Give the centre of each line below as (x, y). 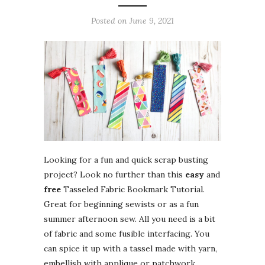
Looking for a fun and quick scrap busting (126, 159)
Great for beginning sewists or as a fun (121, 204)
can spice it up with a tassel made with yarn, (130, 248)
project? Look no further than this (114, 174)
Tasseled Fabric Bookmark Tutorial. (133, 189)
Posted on (110, 20)
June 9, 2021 (152, 20)
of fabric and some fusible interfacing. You (127, 233)
